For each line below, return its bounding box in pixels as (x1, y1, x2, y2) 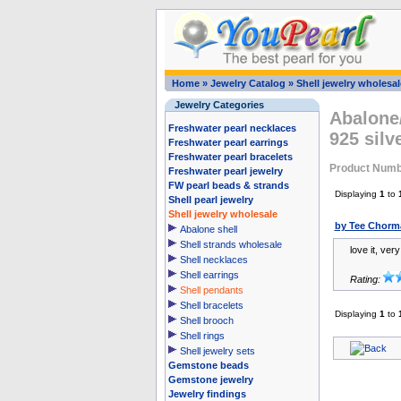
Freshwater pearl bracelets (167, 151, 293, 162)
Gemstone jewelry (167, 374, 253, 385)
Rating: (349, 274, 383, 285)
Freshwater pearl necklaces (167, 123, 296, 133)
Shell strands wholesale (179, 239, 282, 250)
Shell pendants (179, 285, 243, 295)
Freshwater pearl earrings (167, 137, 288, 148)
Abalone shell (179, 224, 237, 235)
